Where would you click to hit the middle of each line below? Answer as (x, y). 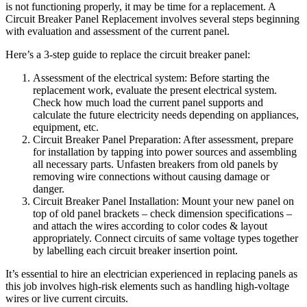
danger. (49, 189)
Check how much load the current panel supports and (148, 103)
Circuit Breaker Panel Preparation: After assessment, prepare (163, 140)
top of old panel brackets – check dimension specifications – (162, 214)
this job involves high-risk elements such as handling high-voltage (147, 286)
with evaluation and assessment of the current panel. (118, 32)
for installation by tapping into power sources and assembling (165, 152)
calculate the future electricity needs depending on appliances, (166, 115)
